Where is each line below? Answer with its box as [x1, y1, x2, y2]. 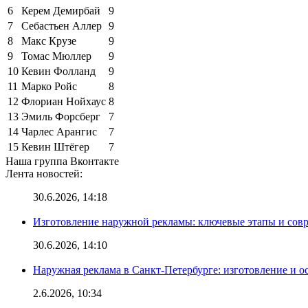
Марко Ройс [21, 80, 77, 92]
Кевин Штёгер [21, 140, 89, 153]
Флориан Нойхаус [21, 95, 106, 107]
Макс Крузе [21, 34, 76, 47]
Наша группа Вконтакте [5, 155, 119, 167]
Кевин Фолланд [21, 65, 96, 77]
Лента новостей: [5, 167, 82, 179]
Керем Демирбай [21, 4, 100, 16]
